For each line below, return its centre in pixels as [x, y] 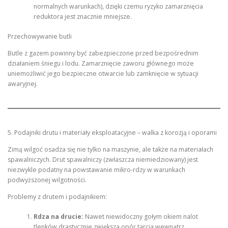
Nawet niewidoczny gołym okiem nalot [140, 216]
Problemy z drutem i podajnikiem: [57, 197]
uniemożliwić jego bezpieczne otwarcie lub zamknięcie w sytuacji [103, 73]
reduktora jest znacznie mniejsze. [82, 17]
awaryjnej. [23, 83]
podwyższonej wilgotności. [47, 180]
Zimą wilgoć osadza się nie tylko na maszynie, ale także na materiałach [110, 150]
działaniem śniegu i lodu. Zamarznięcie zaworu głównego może [101, 63]
